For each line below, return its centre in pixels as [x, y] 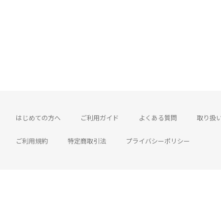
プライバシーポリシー [158, 141]
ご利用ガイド [100, 118]
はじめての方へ [38, 118]
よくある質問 [158, 118]
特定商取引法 [87, 141]
